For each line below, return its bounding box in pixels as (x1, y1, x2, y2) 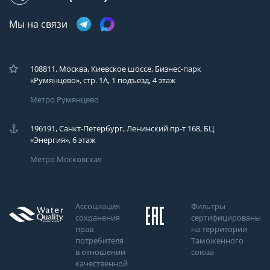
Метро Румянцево (30, 95, 99, 104)
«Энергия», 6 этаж (30, 135, 96, 145)
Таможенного (191, 236, 243, 245)
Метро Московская (30, 154, 102, 164)
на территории (191, 224, 247, 234)
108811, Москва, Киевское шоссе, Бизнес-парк (30, 64, 201, 74)
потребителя (75, 236, 124, 245)
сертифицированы (191, 213, 261, 222)
